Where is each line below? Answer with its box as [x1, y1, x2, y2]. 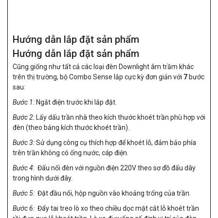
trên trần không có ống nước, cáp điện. [13, 149, 128, 157]
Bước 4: [13, 164, 35, 172]
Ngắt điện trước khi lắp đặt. [35, 98, 117, 107]
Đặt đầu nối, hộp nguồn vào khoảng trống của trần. [35, 189, 191, 198]
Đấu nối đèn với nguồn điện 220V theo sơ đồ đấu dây [35, 164, 196, 172]
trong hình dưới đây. [13, 174, 73, 182]
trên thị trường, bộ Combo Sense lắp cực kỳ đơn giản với [13, 73, 183, 81]
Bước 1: [13, 98, 35, 107]
